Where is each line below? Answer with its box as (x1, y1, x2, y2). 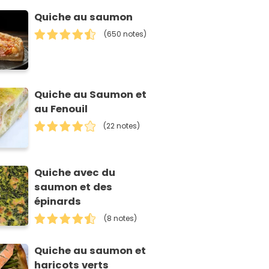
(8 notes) (104, 213, 138, 224)
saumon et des (34, 180, 113, 195)
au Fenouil (34, 102, 88, 116)
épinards (34, 195, 82, 209)
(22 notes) (103, 121, 141, 131)
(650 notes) (104, 28, 147, 39)
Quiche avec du (34, 166, 116, 180)
